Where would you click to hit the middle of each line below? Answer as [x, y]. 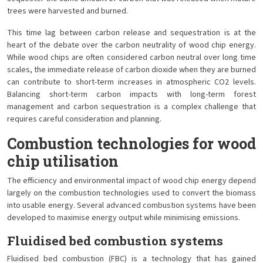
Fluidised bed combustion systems [115, 241]
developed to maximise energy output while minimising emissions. [124, 218]
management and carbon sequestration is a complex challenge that [131, 107]
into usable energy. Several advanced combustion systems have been [131, 205]
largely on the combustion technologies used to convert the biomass [131, 193]
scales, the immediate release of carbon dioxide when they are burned [131, 70]
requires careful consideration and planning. [84, 119]
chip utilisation [63, 161]
